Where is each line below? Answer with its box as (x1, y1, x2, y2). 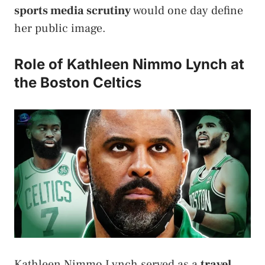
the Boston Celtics (14, 74, 141, 92)
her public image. (14, 21, 106, 37)
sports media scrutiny (14, 3, 131, 19)
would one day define (131, 3, 243, 19)
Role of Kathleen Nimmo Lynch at (14, 56, 244, 73)
